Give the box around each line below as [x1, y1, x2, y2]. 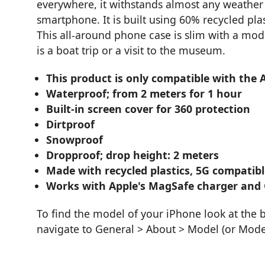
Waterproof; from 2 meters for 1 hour [46, 86, 243, 101]
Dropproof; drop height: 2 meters [46, 148, 219, 163]
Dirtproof [46, 117, 95, 132]
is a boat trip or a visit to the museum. [37, 43, 225, 58]
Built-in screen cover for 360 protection [46, 102, 251, 117]
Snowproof [46, 132, 104, 147]
